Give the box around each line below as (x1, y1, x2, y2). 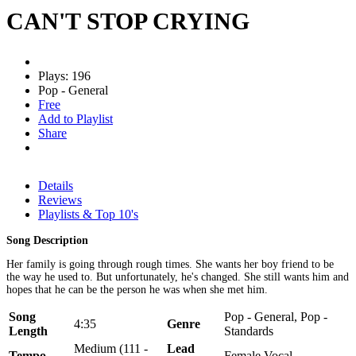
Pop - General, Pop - (224, 309, 327, 323)
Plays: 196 (38, 68, 91, 83)
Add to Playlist (38, 111, 113, 126)
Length (9, 323, 48, 338)
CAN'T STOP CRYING (6, 7, 250, 34)
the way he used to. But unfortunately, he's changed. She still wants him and (6, 270, 349, 283)
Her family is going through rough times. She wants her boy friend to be (6, 257, 334, 270)
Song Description (6, 234, 88, 246)
